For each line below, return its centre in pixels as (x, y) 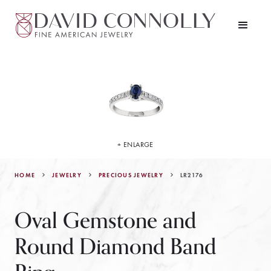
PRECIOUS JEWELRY (131, 175)
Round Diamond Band (115, 247)
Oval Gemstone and (105, 221)
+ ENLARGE (135, 145)
